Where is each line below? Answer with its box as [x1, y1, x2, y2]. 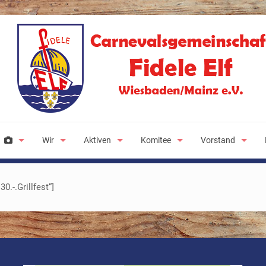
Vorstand [201, 135, 235, 145]
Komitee [141, 135, 171, 145]
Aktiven [84, 135, 111, 145]
